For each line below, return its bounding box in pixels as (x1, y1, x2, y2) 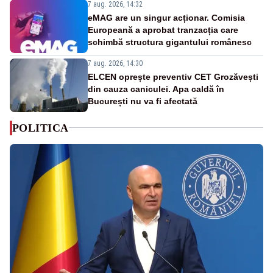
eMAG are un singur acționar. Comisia (88, 12, 245, 23)
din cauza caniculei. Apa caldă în (88, 83, 224, 94)
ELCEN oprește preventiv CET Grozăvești (88, 71, 258, 82)
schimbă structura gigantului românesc (88, 37, 252, 47)
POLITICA (12, 121, 69, 134)
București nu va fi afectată (88, 96, 197, 106)
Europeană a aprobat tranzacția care (88, 24, 238, 35)
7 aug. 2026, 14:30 (88, 58, 143, 68)
